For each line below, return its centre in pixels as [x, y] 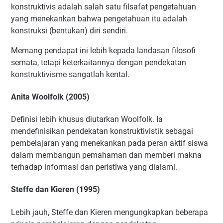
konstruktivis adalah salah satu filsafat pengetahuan [104, 6]
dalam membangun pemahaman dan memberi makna [106, 155]
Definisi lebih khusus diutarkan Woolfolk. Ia [87, 119]
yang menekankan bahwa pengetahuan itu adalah [99, 18]
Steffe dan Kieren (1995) [56, 190]
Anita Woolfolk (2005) [51, 97]
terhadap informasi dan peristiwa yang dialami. [94, 167]
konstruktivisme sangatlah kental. [71, 74]
